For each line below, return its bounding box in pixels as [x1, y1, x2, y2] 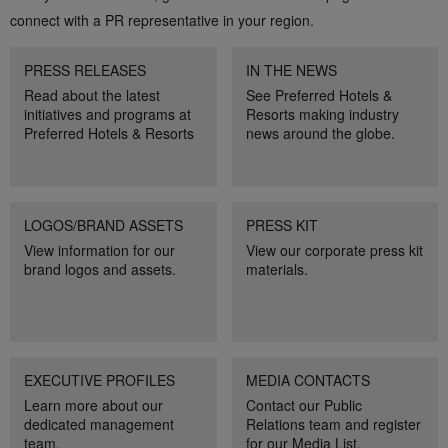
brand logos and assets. [24, 259, 176, 279]
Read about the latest [24, 85, 160, 105]
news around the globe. [245, 123, 395, 143]
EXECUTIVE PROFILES [24, 370, 175, 390]
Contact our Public [245, 395, 362, 415]
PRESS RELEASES [24, 60, 146, 80]
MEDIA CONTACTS [245, 370, 370, 390]
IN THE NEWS [245, 60, 337, 80]
